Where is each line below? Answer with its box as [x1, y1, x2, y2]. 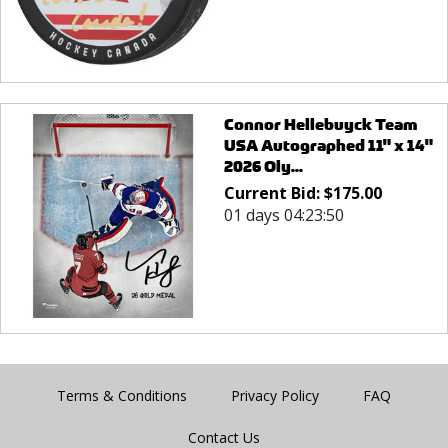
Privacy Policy [231, 386, 319, 406]
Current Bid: [223, 181, 324, 204]
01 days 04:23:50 [223, 203, 344, 226]
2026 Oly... [223, 155, 303, 177]
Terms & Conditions [57, 386, 187, 406]
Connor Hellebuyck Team [223, 113, 417, 135]
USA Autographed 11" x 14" [223, 134, 433, 156]
